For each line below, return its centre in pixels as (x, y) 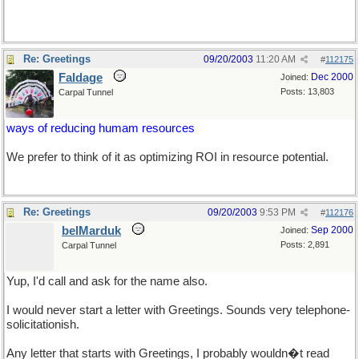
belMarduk (91, 231)
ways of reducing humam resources (101, 128)
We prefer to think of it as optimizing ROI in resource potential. (167, 157)
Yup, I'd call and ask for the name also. (107, 281)
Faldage (81, 78)
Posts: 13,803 (307, 91)
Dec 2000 (332, 77)
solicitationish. (43, 325)
